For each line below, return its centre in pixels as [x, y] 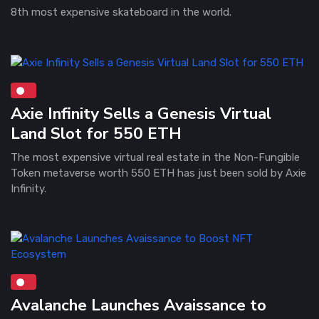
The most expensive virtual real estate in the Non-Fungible [155, 157]
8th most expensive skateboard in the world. [121, 12]
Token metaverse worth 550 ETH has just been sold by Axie [158, 173]
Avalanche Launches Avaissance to [138, 305]
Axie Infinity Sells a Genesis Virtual [141, 113]
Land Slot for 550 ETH [96, 133]
